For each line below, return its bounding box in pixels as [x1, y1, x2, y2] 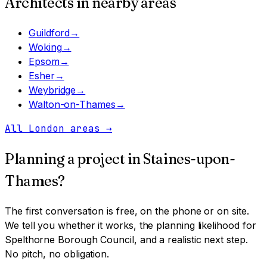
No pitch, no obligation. [5, 247, 110, 260]
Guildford [29, 26, 70, 39]
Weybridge [29, 83, 76, 96]
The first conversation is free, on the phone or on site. [5, 204, 249, 217]
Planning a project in [5, 150, 144, 167]
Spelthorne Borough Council [5, 233, 134, 246]
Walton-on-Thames [29, 98, 116, 110]
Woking [29, 41, 62, 53]
